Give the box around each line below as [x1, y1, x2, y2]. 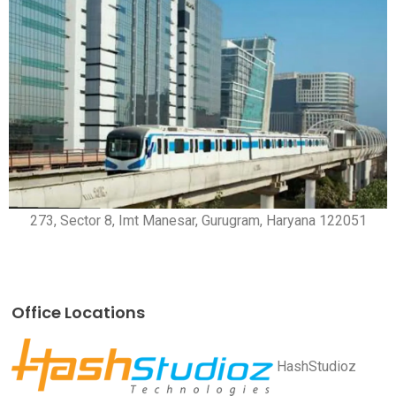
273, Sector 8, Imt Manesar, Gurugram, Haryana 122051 [29, 211, 367, 229]
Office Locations [11, 301, 145, 324]
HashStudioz [277, 357, 356, 375]
